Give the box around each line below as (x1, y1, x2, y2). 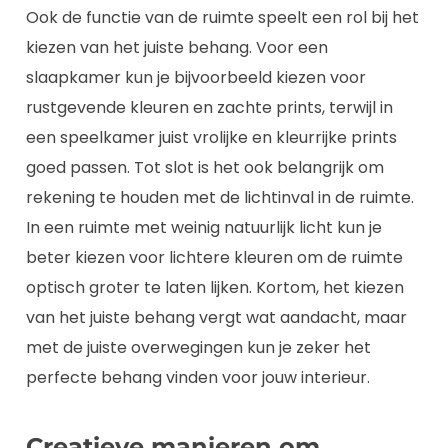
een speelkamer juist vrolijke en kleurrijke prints (26, 126, 397, 150)
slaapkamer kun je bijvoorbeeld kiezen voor (26, 66, 366, 90)
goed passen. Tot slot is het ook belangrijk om (26, 156, 384, 180)
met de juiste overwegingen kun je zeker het (26, 336, 371, 360)
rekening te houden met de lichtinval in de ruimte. (26, 186, 414, 210)
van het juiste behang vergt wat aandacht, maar (26, 306, 407, 330)
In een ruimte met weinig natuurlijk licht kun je (26, 216, 382, 240)
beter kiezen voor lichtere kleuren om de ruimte (26, 246, 403, 270)
